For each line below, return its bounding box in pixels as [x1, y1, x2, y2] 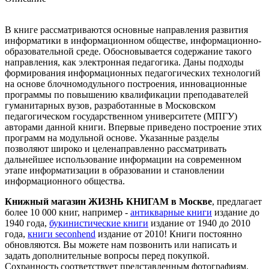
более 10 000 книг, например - [5, 207, 130, 217]
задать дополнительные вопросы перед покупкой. [5, 250, 210, 261]
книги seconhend [28, 228, 95, 239]
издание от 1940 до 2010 [148, 217, 250, 228]
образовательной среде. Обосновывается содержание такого [5, 46, 252, 56]
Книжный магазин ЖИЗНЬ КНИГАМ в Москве [5, 196, 212, 207]
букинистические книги [49, 217, 148, 228]
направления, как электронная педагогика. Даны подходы [5, 56, 244, 67]
